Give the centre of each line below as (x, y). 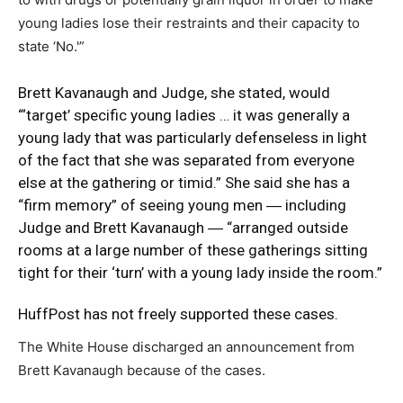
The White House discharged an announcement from (186, 346)
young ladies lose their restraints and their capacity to (189, 22)
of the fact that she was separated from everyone (186, 160)
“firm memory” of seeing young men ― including (182, 205)
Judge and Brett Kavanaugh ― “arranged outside (183, 227)
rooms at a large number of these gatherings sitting (193, 250)
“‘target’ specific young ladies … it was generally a (184, 115)
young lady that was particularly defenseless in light (193, 137)
